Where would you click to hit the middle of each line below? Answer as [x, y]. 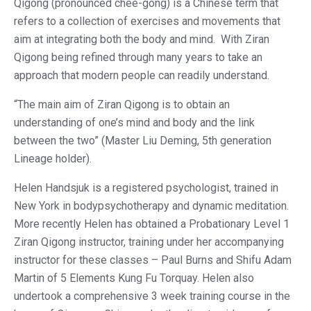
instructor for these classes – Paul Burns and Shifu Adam [153, 260]
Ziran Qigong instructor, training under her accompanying [149, 242]
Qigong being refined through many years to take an [138, 57]
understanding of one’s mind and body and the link [134, 123]
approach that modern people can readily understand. [142, 75]
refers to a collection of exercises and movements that [147, 21]
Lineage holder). [53, 159]
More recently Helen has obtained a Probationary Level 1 [152, 224]
